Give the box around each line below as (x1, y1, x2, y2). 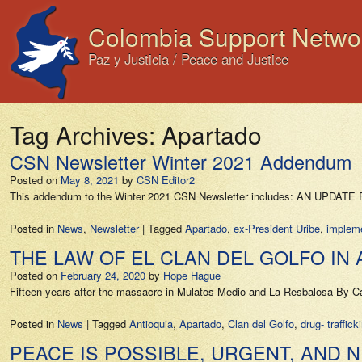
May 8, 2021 (61, 172, 119, 187)
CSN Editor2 (137, 172, 195, 187)
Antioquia (129, 316, 173, 331)
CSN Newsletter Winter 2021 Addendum (10, 148, 351, 175)
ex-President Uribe (234, 221, 320, 236)
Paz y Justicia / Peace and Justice (88, 49, 288, 69)
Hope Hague (163, 267, 221, 283)
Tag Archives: (10, 117, 162, 151)
